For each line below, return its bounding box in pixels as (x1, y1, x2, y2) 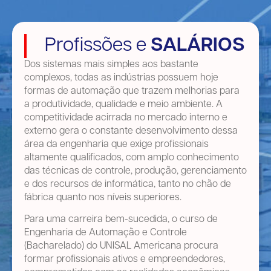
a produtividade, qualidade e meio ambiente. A (24, 100, 223, 110)
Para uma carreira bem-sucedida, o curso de (24, 215, 218, 225)
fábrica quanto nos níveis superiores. (24, 193, 181, 203)
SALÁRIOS (151, 36, 245, 56)
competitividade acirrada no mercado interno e (24, 113, 227, 123)
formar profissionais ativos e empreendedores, (24, 255, 225, 265)
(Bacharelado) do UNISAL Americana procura (24, 241, 218, 252)
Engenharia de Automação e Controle (24, 228, 187, 238)
